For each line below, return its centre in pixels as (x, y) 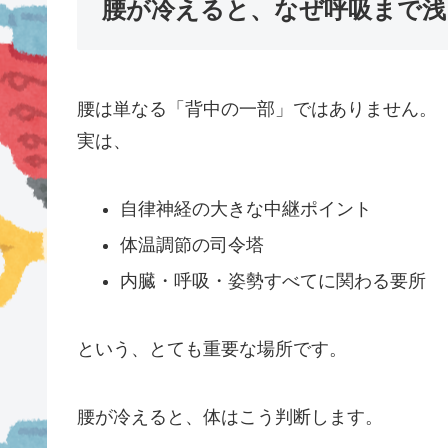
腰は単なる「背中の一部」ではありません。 (256, 109)
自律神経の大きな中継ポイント (246, 209)
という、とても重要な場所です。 (211, 348)
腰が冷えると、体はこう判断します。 (229, 416)
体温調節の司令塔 (192, 244)
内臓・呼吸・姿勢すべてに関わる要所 (273, 280)
